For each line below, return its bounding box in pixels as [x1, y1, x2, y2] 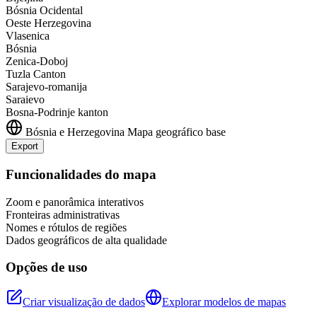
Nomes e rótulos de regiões [6, 221, 127, 234]
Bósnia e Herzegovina [25, 126, 125, 139]
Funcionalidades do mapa [6, 167, 156, 183]
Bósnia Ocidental [6, 4, 83, 17]
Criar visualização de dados [23, 296, 145, 309]
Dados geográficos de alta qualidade [6, 234, 167, 246]
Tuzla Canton [6, 68, 66, 81]
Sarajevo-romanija [6, 81, 87, 93]
